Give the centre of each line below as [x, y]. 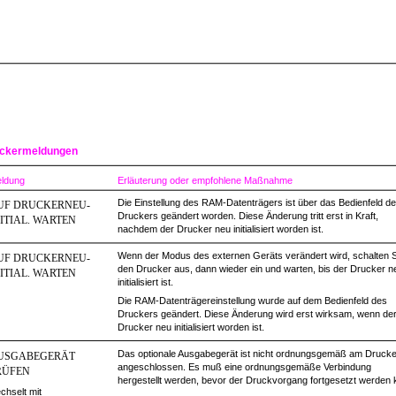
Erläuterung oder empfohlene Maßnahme [205, 180]
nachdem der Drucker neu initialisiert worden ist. [221, 229]
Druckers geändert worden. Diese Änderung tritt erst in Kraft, [248, 216]
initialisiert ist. [145, 282]
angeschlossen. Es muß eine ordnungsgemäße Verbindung [244, 367]
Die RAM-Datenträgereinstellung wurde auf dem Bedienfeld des [252, 301]
